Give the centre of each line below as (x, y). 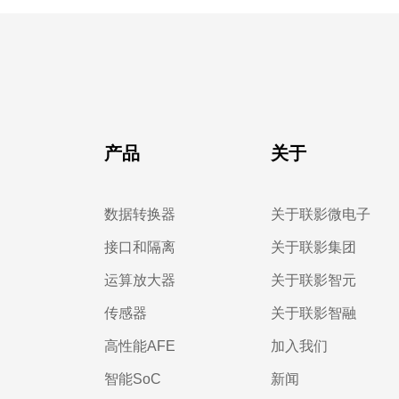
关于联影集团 (313, 247)
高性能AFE (140, 346)
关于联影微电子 (320, 214)
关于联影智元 (313, 280)
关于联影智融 (313, 313)
